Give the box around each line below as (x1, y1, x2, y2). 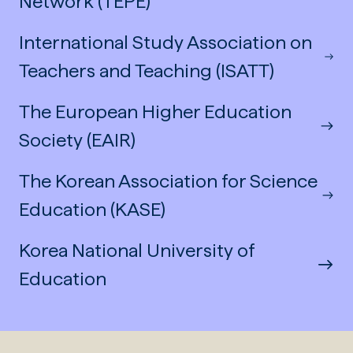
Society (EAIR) (18, 128, 136, 151)
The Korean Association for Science (18, 169, 318, 192)
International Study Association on (18, 30, 312, 54)
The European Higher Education (18, 99, 292, 123)
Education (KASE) (18, 197, 165, 221)
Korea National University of (18, 238, 255, 262)
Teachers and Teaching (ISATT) (18, 58, 274, 82)
